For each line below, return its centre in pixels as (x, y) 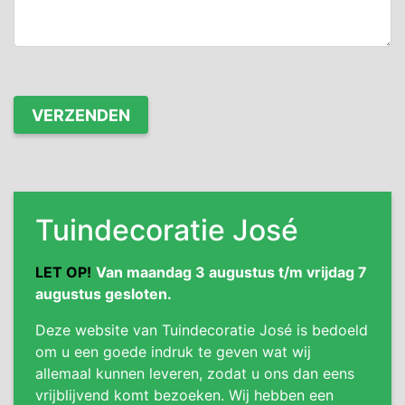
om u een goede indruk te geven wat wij (173, 352)
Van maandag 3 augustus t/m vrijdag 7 (231, 273)
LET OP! (63, 273)
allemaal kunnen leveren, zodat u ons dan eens (195, 374)
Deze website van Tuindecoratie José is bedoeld (202, 330)
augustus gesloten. (104, 294)
